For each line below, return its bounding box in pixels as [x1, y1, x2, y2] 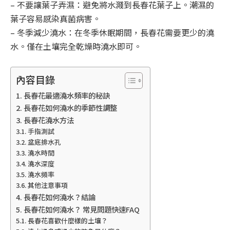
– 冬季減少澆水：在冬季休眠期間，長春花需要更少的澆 [10, 26, 214, 39]
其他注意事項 [27, 180, 68, 190]
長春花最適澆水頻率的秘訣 [23, 89, 110, 101]
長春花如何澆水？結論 [23, 191, 95, 202]
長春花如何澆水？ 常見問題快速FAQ [23, 203, 140, 215]
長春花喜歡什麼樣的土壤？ [27, 215, 108, 225]
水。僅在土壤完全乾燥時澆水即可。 [10, 40, 142, 53]
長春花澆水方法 [23, 114, 74, 125]
